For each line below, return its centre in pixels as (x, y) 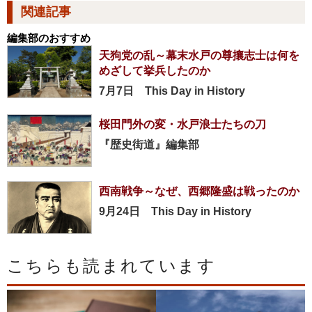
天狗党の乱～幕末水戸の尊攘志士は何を (199, 55)
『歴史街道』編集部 (149, 144)
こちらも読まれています (111, 266)
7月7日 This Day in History (172, 91)
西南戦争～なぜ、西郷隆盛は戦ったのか (199, 191)
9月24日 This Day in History (175, 211)
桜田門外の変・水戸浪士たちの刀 (182, 124)
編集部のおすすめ (49, 38)
